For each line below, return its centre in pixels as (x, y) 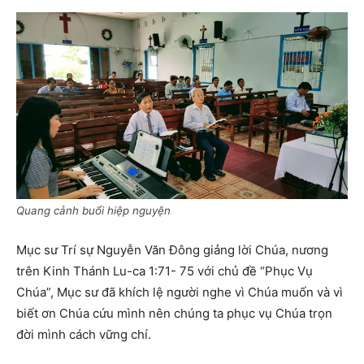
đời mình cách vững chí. (84, 334)
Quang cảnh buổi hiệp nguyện (93, 210)
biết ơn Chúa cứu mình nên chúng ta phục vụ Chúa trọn (174, 313)
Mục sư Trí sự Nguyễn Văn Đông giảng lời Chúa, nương (172, 249)
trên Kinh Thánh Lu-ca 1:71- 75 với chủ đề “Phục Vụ (165, 271)
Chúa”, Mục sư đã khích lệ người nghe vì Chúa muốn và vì (180, 292)
